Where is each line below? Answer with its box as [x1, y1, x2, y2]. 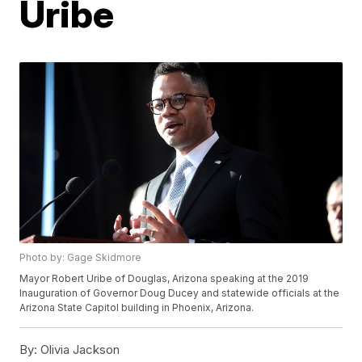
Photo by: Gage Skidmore [19, 251, 142, 264]
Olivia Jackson [37, 342, 120, 358]
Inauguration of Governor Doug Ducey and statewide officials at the [19, 287, 340, 300]
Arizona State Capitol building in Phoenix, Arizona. [19, 301, 255, 314]
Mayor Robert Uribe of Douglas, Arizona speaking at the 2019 [19, 272, 309, 285]
